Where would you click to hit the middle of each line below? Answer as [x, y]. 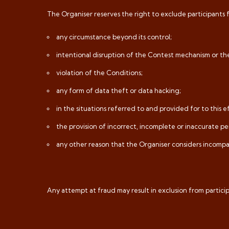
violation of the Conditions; [99, 73]
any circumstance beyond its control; [114, 37]
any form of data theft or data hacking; [119, 90]
